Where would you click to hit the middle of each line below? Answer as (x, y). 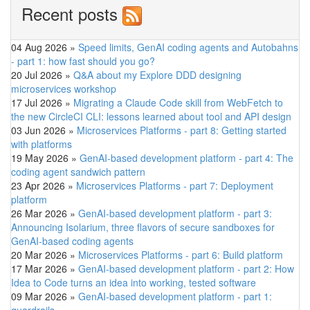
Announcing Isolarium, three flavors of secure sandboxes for (143, 227)
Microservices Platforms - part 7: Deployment (175, 186)
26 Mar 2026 (39, 213)
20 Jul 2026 (37, 75)
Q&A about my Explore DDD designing (157, 75)
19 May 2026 (40, 158)
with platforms (42, 144)
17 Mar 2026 (39, 269)
